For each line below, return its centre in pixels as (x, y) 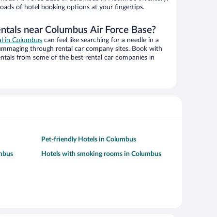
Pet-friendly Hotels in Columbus (89, 140)
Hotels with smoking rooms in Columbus (101, 154)
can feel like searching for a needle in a (101, 40)
